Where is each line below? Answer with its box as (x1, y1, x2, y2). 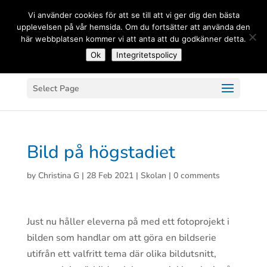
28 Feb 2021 (86, 170, 133, 181)
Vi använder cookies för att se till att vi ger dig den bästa (27, 10, 240, 20)
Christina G (38, 170, 79, 181)
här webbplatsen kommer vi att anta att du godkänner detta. (21, 34, 246, 44)
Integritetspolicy (116, 50, 177, 60)
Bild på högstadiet (26, 140, 175, 164)
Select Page (32, 83, 79, 94)
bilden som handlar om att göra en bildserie (26, 231, 216, 244)
